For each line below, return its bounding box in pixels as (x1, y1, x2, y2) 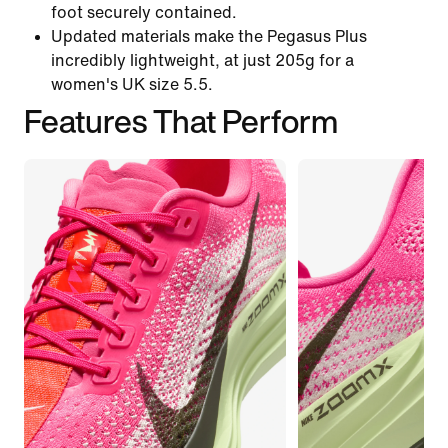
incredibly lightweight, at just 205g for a (51, 51, 354, 69)
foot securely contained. (51, 3, 237, 21)
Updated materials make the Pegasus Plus (51, 27, 367, 45)
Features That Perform (24, 96, 338, 145)
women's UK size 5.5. (51, 75, 213, 93)
